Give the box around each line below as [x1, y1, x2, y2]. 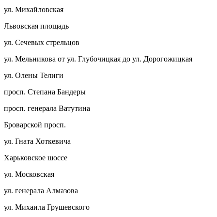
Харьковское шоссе [4, 153, 67, 162]
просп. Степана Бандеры [4, 87, 86, 96]
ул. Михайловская [4, 5, 63, 14]
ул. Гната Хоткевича [4, 137, 71, 145]
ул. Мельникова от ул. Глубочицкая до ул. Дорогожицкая [4, 54, 192, 63]
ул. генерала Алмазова [4, 186, 78, 195]
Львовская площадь [4, 21, 69, 30]
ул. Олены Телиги [4, 71, 63, 79]
